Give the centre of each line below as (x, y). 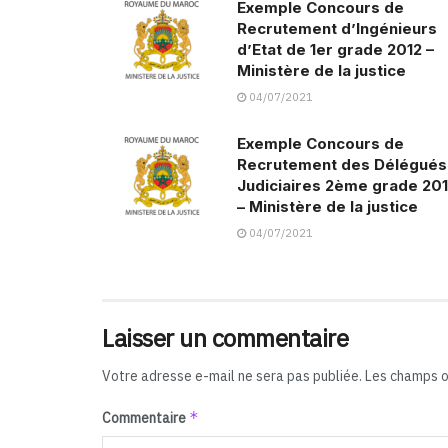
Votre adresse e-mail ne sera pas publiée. (232, 376)
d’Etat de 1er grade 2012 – (335, 50)
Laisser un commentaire (225, 338)
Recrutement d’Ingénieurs (337, 29)
